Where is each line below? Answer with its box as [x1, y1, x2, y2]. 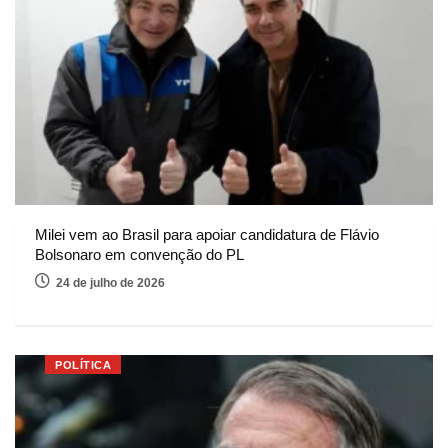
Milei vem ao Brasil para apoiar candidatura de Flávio [35, 226, 379, 244]
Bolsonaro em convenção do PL [35, 246, 244, 264]
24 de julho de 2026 [56, 276, 165, 291]
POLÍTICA [55, 359, 112, 372]
